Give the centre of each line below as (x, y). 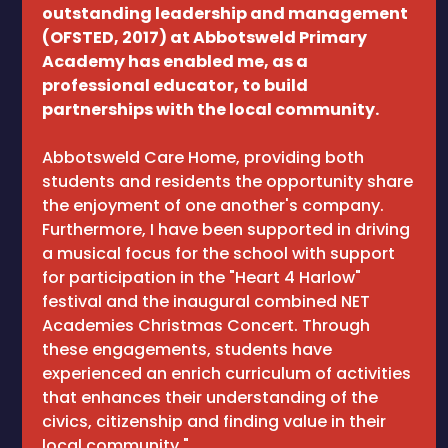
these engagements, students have (187, 349)
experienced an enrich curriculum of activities (226, 373)
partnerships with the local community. (210, 109)
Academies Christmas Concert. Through (206, 325)
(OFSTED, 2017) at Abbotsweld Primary (204, 37)
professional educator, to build (175, 85)
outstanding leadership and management (225, 13)
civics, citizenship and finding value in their (214, 421)
